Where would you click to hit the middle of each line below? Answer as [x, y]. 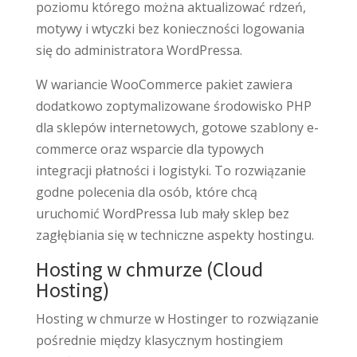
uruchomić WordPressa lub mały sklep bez [162, 213]
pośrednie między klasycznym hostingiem [159, 340]
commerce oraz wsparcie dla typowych [149, 149]
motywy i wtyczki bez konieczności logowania [170, 28]
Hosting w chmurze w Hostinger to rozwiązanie [177, 318]
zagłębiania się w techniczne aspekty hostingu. [175, 235]
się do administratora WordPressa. [139, 50]
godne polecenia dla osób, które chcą [146, 192]
